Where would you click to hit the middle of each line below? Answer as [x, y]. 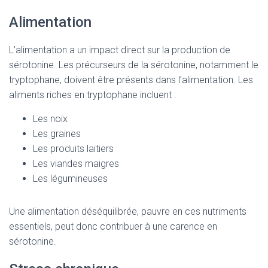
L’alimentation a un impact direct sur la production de [120, 50]
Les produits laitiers [73, 149]
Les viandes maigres [76, 164]
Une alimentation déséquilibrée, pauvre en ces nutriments [128, 211]
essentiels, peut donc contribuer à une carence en [113, 226]
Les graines [57, 134]
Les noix [50, 119]
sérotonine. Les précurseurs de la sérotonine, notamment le [134, 65]
